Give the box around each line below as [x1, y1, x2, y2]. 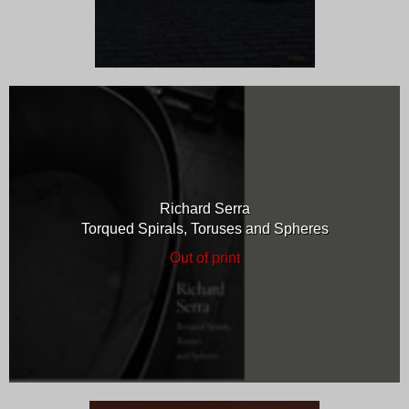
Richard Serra [159, 201, 250, 216]
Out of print [169, 250, 240, 266]
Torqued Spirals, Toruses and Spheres [80, 221, 329, 236]
